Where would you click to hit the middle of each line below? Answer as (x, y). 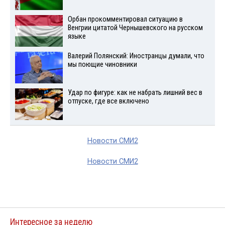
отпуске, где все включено (108, 101)
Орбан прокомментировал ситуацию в (125, 20)
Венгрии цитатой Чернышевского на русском (135, 28)
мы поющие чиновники (102, 65)
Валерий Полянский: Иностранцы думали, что (136, 56)
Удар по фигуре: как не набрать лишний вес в (135, 92)
